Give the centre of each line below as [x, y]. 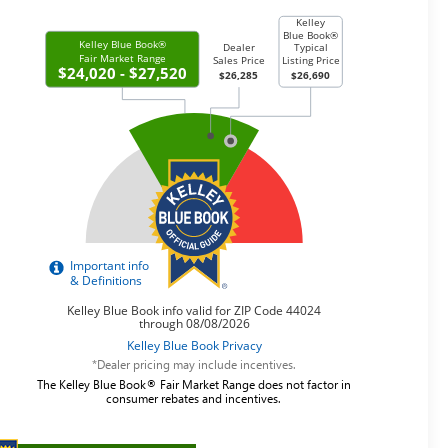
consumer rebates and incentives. [193, 397]
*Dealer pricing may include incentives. [193, 363]
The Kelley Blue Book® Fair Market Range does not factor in [193, 383]
